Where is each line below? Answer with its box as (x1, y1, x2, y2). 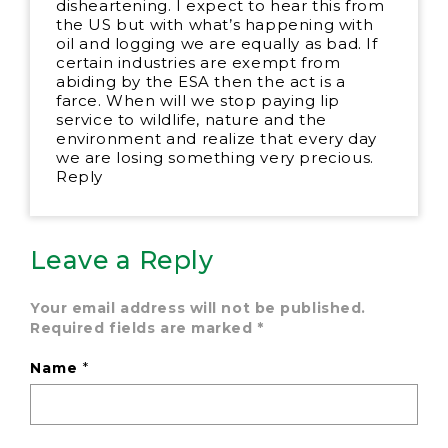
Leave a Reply (30, 244, 213, 275)
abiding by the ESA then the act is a (56, 71, 346, 91)
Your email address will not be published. (30, 298, 366, 317)
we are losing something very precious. (56, 147, 374, 167)
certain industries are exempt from (56, 52, 341, 72)
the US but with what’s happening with (56, 14, 374, 34)
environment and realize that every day (56, 128, 377, 148)
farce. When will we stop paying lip (56, 90, 341, 110)
